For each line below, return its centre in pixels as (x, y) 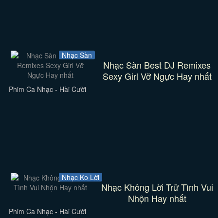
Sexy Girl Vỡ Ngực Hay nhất (157, 76)
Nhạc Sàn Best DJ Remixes (157, 65)
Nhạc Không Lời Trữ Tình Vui (157, 187)
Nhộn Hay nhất (157, 198)
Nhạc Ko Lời (80, 177)
